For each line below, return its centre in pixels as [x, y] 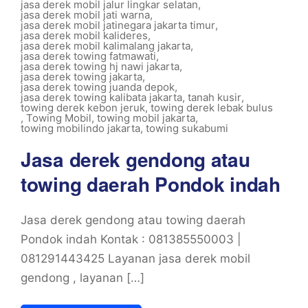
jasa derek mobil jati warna [85, 15]
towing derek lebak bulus [212, 108]
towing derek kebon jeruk [83, 108]
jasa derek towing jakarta [81, 77]
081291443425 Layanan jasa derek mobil [135, 258]
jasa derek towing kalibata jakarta [101, 97]
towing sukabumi [187, 128]
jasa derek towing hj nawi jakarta [100, 66]
